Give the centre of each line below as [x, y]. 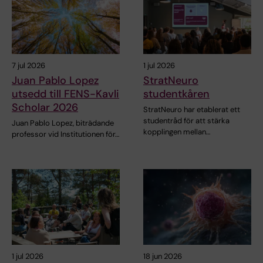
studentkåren [176, 94]
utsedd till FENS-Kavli [65, 94]
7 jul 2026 [28, 66]
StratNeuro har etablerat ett [192, 110]
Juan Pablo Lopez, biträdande [63, 123]
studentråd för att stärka [186, 121]
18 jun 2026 [163, 257]
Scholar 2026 [45, 108]
